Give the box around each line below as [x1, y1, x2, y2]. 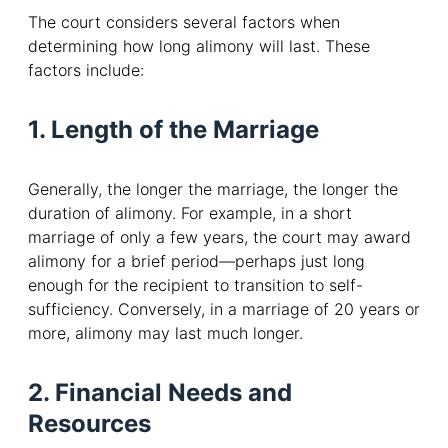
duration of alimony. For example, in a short [28, 202, 352, 223]
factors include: [28, 60, 144, 81]
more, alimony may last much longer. [28, 322, 303, 343]
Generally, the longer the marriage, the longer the [28, 178, 398, 199]
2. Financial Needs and [28, 377, 292, 407]
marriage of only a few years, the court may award [28, 226, 411, 247]
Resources [28, 408, 151, 438]
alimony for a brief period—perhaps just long [28, 250, 365, 271]
